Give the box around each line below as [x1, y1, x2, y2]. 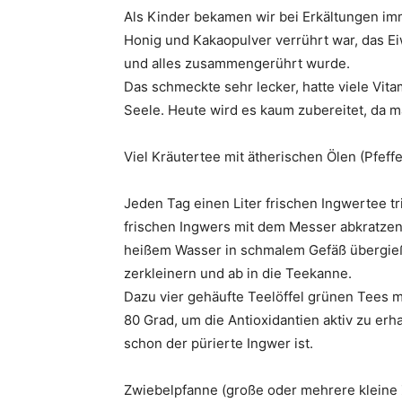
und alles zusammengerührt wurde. [124, 55, 350, 72]
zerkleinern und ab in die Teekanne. [124, 265, 352, 282]
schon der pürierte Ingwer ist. [124, 335, 313, 352]
